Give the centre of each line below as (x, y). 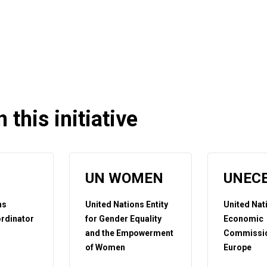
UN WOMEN (125, 178)
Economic (243, 219)
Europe (237, 247)
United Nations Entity (127, 204)
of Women (105, 247)
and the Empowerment (130, 233)
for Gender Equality (124, 219)
